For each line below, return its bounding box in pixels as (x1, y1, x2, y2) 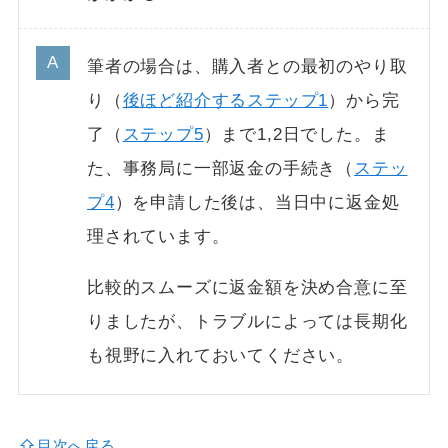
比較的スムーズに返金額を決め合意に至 (87, 278, 408, 298)
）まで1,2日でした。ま (203, 125, 390, 145)
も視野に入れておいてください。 (87, 346, 355, 366)
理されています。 (87, 227, 230, 247)
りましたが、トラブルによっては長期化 (87, 312, 408, 332)
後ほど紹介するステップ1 (122, 91, 329, 111)
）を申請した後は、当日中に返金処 (114, 193, 400, 213)
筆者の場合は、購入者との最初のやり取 (87, 57, 408, 77)
